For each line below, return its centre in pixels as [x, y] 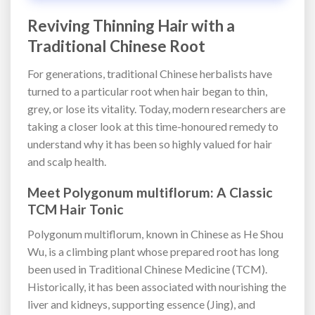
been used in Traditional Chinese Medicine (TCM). [147, 269]
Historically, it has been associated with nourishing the [157, 286]
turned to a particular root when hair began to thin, [147, 91]
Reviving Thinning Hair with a [131, 26]
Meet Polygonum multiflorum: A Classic [150, 193]
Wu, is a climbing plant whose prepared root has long [153, 251]
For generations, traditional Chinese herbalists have [150, 73]
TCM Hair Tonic [76, 210]
